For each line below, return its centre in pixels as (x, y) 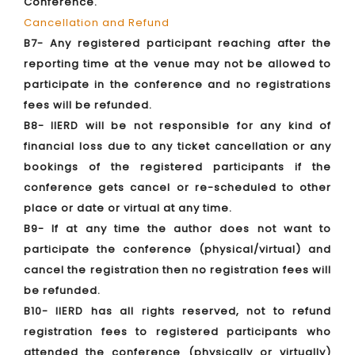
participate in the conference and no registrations (177, 84)
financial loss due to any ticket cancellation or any (177, 146)
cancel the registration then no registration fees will (177, 270)
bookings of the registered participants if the (177, 167)
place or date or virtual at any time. (128, 208)
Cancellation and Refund (97, 23)
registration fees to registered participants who (177, 332)
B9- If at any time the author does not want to (177, 229)
